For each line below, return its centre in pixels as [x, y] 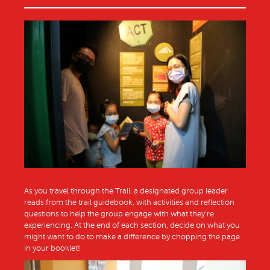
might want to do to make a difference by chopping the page [132, 237]
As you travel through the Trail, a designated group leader [126, 191]
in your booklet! [52, 249]
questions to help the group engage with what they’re [119, 214]
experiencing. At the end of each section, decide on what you [132, 226]
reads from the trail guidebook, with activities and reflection [129, 203]
